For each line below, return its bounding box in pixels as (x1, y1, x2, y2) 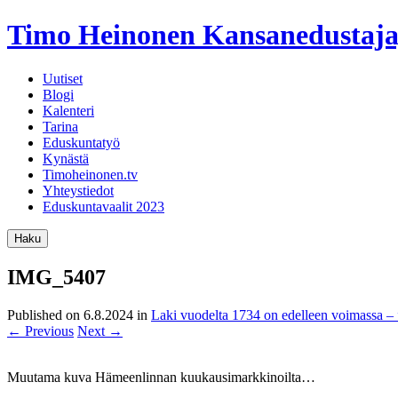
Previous (21, 322, 74, 338)
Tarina (43, 118, 78, 134)
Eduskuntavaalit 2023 (43, 198, 164, 214)
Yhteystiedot (43, 182, 114, 198)
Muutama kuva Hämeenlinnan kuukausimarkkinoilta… (7, 369, 315, 385)
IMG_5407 (7, 265, 106, 289)
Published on (7, 306, 84, 322)
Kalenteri (43, 102, 94, 118)
